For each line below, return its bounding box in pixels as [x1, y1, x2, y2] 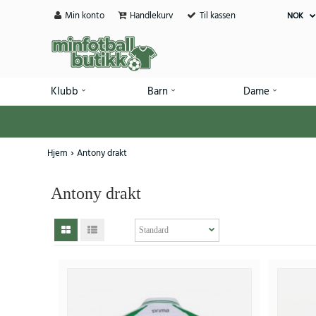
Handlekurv [130, 9, 174, 23]
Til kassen [200, 9, 236, 23]
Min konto [65, 9, 104, 23]
